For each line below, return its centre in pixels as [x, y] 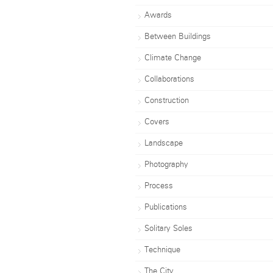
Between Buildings [178, 37]
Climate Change [173, 58]
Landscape [164, 144]
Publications [166, 208]
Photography [166, 165]
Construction [167, 101]
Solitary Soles [168, 229]
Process [159, 186]
